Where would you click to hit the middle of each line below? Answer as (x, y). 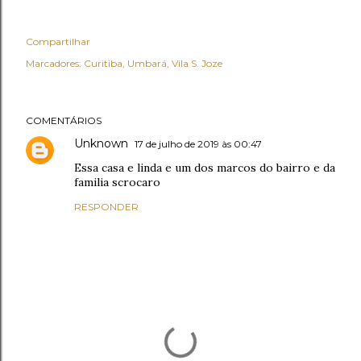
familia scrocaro (117, 183)
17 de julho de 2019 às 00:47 (198, 144)
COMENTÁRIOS (64, 121)
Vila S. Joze (197, 64)
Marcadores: (54, 64)
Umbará (147, 64)
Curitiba (103, 64)
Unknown (101, 144)
